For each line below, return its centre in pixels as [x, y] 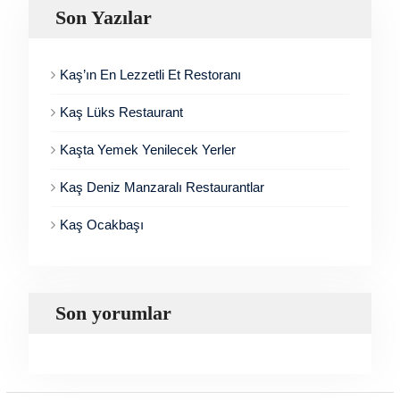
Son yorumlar [113, 313]
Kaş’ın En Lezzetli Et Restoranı [150, 75]
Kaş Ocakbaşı [101, 225]
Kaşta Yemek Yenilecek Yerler [147, 150]
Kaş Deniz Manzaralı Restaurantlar [162, 187]
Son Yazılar [103, 18]
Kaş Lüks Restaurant [121, 112]
